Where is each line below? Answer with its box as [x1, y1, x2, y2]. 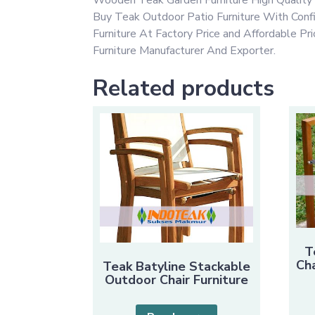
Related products [93, 72, 274, 103]
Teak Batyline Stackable [103, 258, 251, 276]
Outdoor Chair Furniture [105, 271, 249, 289]
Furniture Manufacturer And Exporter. [93, 42, 276, 58]
